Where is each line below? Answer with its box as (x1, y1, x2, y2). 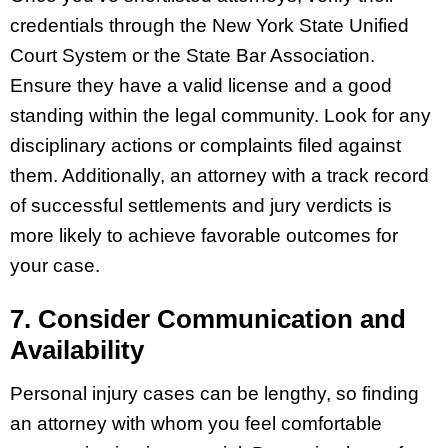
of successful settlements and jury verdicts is (10, 195, 392, 217)
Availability (10, 335, 144, 366)
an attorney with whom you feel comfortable (10, 412, 382, 434)
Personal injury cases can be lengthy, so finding (10, 382, 419, 404)
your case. (10, 255, 100, 277)
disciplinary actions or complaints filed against (10, 135, 401, 157)
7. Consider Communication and (10, 304, 406, 335)
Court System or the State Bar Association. (10, 45, 375, 67)
